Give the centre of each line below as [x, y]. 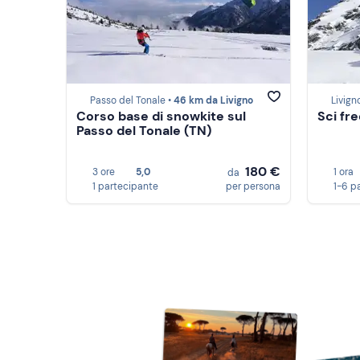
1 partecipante [125, 186]
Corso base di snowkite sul [161, 117]
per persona [253, 186]
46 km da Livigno [213, 101]
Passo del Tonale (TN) [144, 131]
